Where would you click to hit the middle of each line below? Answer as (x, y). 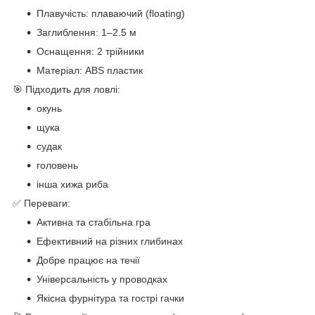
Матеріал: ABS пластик (90, 70)
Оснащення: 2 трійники (90, 51)
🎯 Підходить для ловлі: (66, 89)
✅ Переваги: (41, 203)
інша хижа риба (72, 184)
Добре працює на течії (88, 260)
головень (57, 165)
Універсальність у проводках (102, 279)
